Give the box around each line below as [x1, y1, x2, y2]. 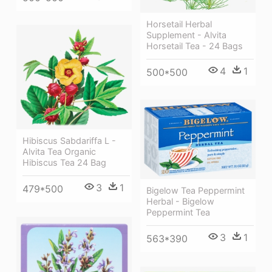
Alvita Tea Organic [22, 146, 96, 157]
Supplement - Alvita [146, 29, 226, 40]
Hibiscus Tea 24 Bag [22, 157, 106, 168]
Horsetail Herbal [146, 18, 212, 29]
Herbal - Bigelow [146, 196, 214, 207]
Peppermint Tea [146, 207, 210, 218]
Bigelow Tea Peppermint [146, 185, 245, 196]
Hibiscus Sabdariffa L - [22, 135, 116, 146]
